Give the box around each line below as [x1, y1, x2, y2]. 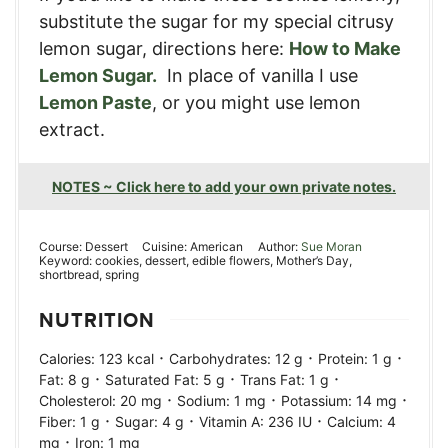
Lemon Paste [39, 91, 152, 113]
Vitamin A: [199, 412, 268, 430]
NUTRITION [39, 304, 155, 335]
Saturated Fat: [105, 370, 203, 388]
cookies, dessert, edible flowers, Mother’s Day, [95, 252, 352, 268]
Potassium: [281, 391, 356, 409]
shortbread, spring [39, 266, 139, 282]
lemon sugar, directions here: [39, 37, 289, 59]
